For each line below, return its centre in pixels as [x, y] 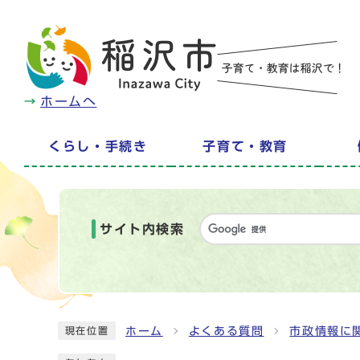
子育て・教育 [245, 146]
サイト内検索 [142, 229]
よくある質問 [226, 331]
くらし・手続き [98, 146]
